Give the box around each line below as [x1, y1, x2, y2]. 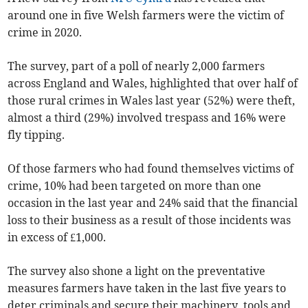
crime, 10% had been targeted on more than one [8, 179, 262, 193]
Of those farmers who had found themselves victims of [8, 162, 294, 176]
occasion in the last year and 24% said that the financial [8, 196, 298, 210]
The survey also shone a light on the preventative [8, 264, 266, 278]
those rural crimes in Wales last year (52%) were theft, [8, 93, 296, 108]
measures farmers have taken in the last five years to [8, 281, 287, 296]
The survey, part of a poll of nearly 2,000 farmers [8, 59, 265, 74]
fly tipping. [8, 128, 65, 142]
